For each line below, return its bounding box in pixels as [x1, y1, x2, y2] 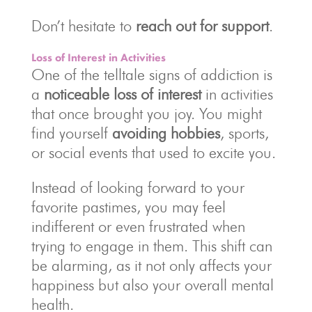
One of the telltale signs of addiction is [31, 65, 272, 84]
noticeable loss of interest [43, 85, 201, 104]
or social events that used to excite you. [31, 143, 276, 162]
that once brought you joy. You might [31, 104, 262, 123]
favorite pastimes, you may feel [31, 198, 226, 217]
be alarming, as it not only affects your [31, 256, 272, 275]
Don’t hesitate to [31, 17, 136, 36]
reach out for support [135, 17, 269, 36]
